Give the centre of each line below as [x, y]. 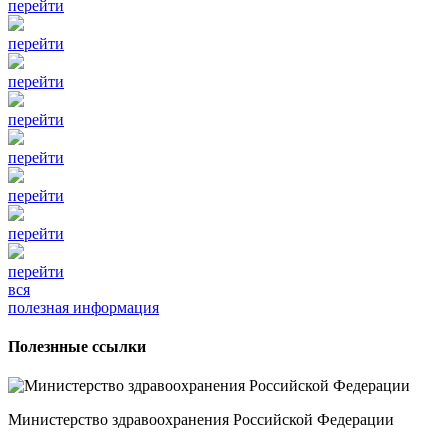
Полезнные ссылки [77, 346]
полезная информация [83, 307]
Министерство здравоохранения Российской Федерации [201, 420]
